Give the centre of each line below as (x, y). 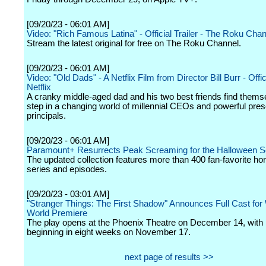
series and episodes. (67, 169)
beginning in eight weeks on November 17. (109, 232)
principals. (46, 116)
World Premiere (57, 213)
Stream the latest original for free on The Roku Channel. (134, 43)
